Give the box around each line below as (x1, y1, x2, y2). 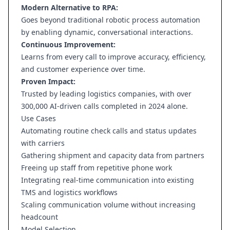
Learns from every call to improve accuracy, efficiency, (21, 52, 206, 62)
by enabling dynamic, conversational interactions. (21, 27, 193, 37)
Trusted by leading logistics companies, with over (21, 89, 191, 99)
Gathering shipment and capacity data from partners (21, 150, 204, 160)
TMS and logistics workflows (21, 187, 118, 197)
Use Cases (21, 113, 56, 123)
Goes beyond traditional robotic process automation (21, 15, 200, 25)
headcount (21, 212, 58, 222)
